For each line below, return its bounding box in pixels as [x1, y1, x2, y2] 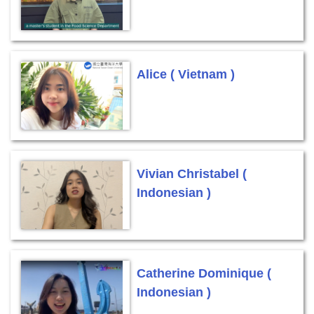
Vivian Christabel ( [137, 166, 247, 181]
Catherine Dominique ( [137, 266, 272, 280]
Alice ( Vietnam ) [137, 67, 235, 82]
